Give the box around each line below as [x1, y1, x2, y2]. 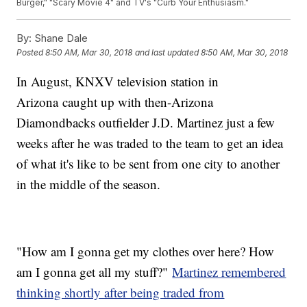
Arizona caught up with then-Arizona [16, 93, 214, 110]
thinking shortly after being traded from [16, 283, 225, 301]
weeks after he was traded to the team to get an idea [16, 134, 284, 151]
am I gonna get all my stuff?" [16, 262, 173, 280]
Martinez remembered [172, 262, 286, 280]
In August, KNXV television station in [16, 72, 219, 90]
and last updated [135, 47, 199, 58]
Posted [16, 47, 46, 58]
